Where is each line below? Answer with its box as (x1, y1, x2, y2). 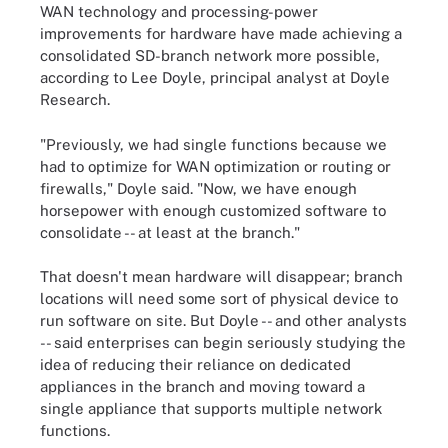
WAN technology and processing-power (40, 3, 318, 20)
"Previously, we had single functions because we (40, 135, 387, 153)
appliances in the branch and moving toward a (40, 378, 365, 395)
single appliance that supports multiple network (40, 400, 382, 417)
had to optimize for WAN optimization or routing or (40, 157, 391, 175)
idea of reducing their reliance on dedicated (40, 356, 351, 373)
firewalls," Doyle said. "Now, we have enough (40, 179, 357, 197)
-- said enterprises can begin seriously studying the (40, 334, 406, 351)
